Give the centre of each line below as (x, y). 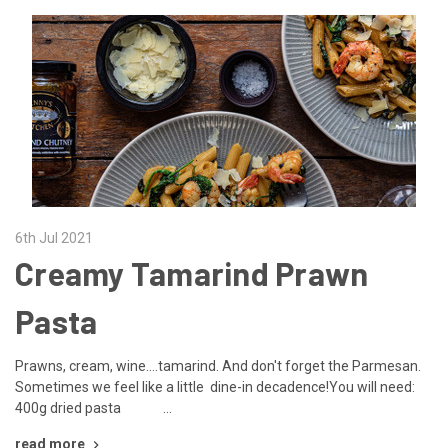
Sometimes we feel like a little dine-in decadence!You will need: (215, 386)
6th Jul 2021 (54, 237)
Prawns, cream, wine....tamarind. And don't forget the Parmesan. (218, 365)
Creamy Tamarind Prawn (192, 272)
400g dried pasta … (93, 407)
